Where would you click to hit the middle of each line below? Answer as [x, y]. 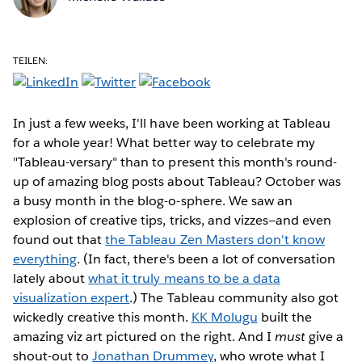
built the [284, 317]
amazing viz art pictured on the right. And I [144, 336]
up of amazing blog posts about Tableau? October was [177, 181]
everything [45, 259]
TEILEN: [31, 60]
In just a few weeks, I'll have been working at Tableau [172, 123]
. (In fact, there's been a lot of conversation [206, 259]
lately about [51, 278]
